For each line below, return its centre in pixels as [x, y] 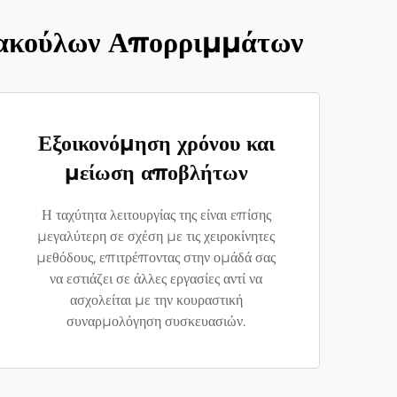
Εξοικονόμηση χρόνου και [156, 143]
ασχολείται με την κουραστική [156, 300]
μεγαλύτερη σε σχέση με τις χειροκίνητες [156, 236]
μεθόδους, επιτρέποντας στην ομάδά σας [156, 257]
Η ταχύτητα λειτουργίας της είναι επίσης [156, 215]
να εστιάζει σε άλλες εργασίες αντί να [156, 279]
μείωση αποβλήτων [156, 172]
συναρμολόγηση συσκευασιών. [156, 321]
